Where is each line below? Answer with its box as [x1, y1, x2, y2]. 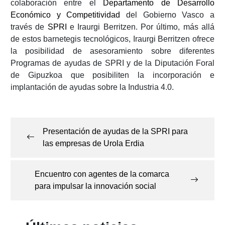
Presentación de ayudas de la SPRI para [42, 127, 188, 136]
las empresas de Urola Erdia [42, 139, 144, 148]
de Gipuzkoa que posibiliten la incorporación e [10, 71, 215, 80]
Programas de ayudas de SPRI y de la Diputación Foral [10, 59, 215, 68]
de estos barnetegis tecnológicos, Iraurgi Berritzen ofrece [10, 35, 215, 44]
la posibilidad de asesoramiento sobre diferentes [10, 47, 215, 56]
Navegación [10, 101, 80, 116]
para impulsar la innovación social [34, 182, 156, 191]
